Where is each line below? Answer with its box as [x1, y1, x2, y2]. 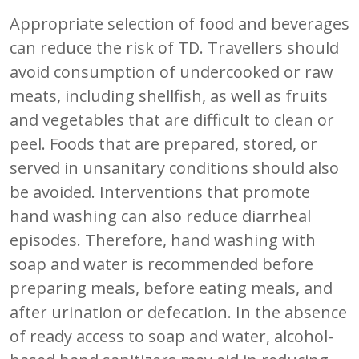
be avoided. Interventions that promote [10, 180, 310, 203]
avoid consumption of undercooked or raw [10, 60, 333, 83]
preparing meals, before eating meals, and [10, 276, 333, 299]
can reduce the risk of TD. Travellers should [10, 36, 339, 58]
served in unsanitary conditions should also [10, 156, 339, 179]
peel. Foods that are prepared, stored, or [10, 132, 317, 155]
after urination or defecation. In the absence [10, 301, 347, 323]
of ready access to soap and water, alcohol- [10, 325, 333, 347]
